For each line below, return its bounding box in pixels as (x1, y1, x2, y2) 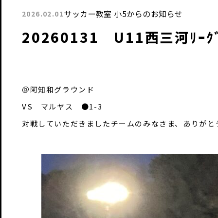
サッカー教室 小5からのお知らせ (64, 8, 183, 20)
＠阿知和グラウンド (22, 84, 95, 94)
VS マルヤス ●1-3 (22, 101, 103, 111)
